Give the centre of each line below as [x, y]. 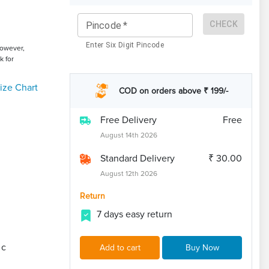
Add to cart [120, 248]
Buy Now [202, 248]
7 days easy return [134, 215]
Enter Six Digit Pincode [125, 45]
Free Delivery [128, 120]
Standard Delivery [138, 159]
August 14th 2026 [129, 136]
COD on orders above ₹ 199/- [173, 91]
